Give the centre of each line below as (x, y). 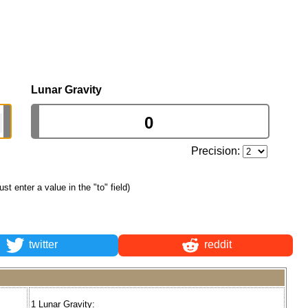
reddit (216, 245)
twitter (42, 245)
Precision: (217, 151)
